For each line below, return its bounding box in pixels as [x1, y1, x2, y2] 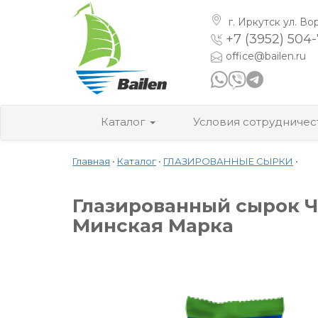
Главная [72, 155, 110, 167]
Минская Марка [72, 214, 234, 237]
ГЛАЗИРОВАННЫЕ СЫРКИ [163, 155, 293, 167]
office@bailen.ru [226, 50, 306, 62]
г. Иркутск [226, 16, 283, 28]
